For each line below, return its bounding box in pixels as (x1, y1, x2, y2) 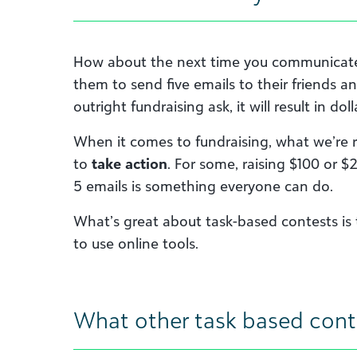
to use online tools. (73, 234, 198, 252)
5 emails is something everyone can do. (73, 177, 333, 194)
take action (92, 155, 167, 172)
